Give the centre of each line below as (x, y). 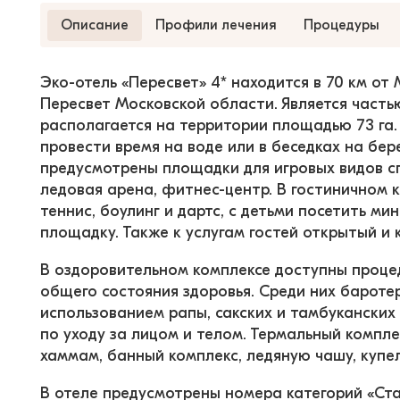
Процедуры (342, 25)
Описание (95, 25)
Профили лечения (216, 25)
